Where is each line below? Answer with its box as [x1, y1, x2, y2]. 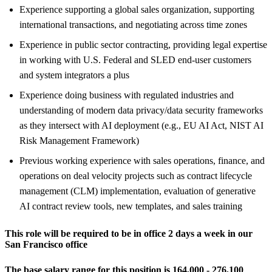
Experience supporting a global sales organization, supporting [19, 4, 254, 15]
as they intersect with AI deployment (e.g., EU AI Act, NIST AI [19, 120, 263, 131]
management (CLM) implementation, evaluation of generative [19, 185, 256, 196]
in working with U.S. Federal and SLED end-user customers [19, 54, 251, 65]
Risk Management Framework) [19, 135, 139, 146]
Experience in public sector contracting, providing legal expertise [19, 39, 267, 50]
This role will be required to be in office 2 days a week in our [5, 228, 253, 239]
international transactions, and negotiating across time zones [19, 19, 247, 30]
